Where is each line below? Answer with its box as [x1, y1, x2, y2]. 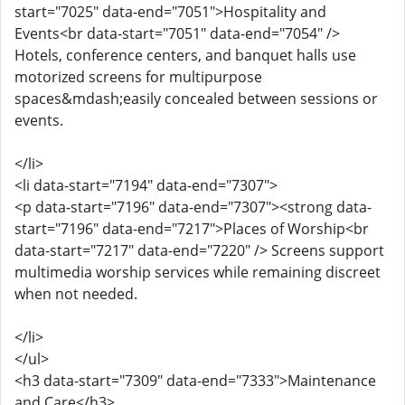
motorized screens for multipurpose [14, 67, 262, 87]
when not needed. [14, 284, 137, 304]
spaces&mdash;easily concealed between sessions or [14, 89, 378, 108]
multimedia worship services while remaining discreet [14, 262, 381, 282]
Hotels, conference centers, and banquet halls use [14, 45, 356, 65]
